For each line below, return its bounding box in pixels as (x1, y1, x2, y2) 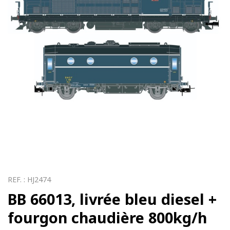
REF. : (8, 175, 27, 185)
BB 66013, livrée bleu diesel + (8, 189, 217, 209)
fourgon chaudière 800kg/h (8, 207, 207, 228)
